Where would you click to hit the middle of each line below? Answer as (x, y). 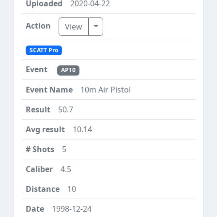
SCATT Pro (44, 50)
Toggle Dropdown (126, 26)
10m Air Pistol (106, 89)
